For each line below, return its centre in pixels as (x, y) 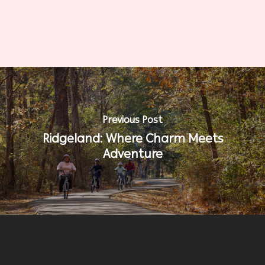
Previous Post (132, 120)
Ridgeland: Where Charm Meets (132, 139)
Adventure (132, 154)
